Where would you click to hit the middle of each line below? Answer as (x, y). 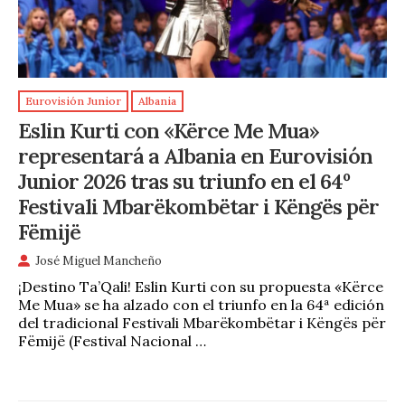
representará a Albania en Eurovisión (195, 156)
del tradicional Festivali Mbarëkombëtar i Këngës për (202, 323)
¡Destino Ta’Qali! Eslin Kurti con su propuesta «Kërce (201, 287)
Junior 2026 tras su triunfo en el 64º (184, 181)
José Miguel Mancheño (99, 261)
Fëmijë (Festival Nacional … (112, 341)
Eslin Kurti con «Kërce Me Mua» (169, 131)
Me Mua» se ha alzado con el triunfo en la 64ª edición (201, 305)
